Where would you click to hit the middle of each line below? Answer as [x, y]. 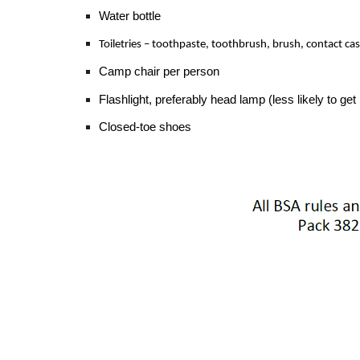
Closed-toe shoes [145, 127]
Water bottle [129, 16]
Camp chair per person [159, 72]
